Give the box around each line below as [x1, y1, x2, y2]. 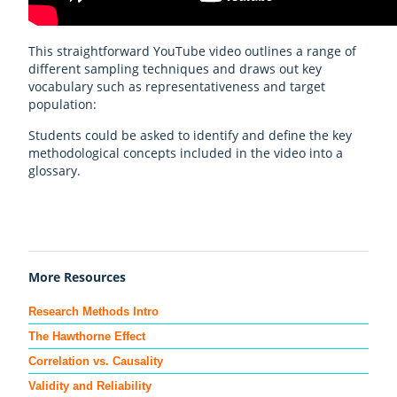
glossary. [27, 161, 81, 179]
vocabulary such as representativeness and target [27, 78, 325, 96]
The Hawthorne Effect [27, 329, 145, 343]
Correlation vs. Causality [27, 354, 163, 368]
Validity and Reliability [27, 378, 152, 393]
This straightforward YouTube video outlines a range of [27, 43, 356, 60]
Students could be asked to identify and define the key [27, 126, 352, 144]
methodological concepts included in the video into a [27, 144, 343, 161]
